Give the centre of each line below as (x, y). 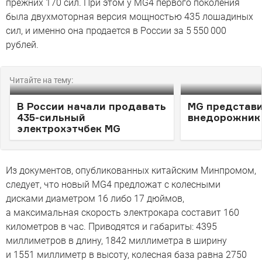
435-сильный (51, 118)
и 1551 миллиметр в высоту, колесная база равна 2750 (126, 255)
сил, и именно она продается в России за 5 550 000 (116, 31)
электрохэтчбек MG (69, 129)
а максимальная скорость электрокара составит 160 (123, 213)
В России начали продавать (92, 106)
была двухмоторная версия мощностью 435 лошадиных (130, 17)
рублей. (22, 45)
